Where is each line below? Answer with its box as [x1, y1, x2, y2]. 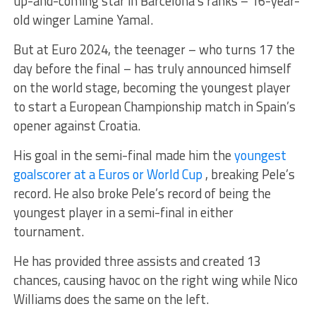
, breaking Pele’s [202, 164, 295, 184]
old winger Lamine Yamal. [13, 9, 153, 30]
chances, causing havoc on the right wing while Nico [13, 269, 298, 290]
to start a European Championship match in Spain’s [13, 96, 296, 116]
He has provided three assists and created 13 [13, 250, 261, 271]
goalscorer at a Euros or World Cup [13, 164, 202, 184]
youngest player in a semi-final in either [13, 202, 233, 222]
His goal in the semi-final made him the [13, 145, 234, 165]
